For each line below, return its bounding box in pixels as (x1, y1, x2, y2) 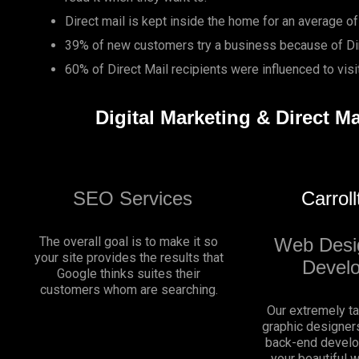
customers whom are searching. (39, 281, 218, 297)
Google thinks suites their (57, 265, 201, 281)
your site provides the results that (34, 249, 224, 265)
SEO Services (73, 187, 193, 209)
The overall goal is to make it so (39, 233, 219, 249)
